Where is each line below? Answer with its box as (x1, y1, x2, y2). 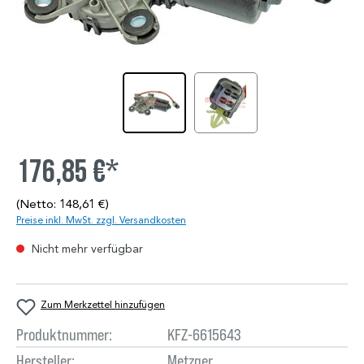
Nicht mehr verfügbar (28, 242, 143, 257)
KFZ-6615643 (167, 324, 241, 344)
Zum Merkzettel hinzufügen (41, 298, 165, 311)
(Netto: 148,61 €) (16, 197, 109, 212)
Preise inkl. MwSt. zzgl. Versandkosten (16, 214, 186, 227)
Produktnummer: (16, 324, 112, 344)
